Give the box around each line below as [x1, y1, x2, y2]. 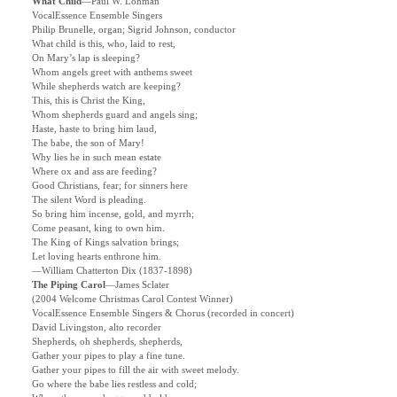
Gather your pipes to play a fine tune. [32, 351, 185, 362]
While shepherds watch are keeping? [32, 82, 181, 92]
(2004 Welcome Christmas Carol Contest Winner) [32, 294, 233, 305]
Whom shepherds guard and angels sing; [32, 110, 198, 121]
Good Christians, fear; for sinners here [32, 181, 188, 191]
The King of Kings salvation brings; [32, 237, 179, 248]
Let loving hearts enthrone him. [32, 252, 161, 262]
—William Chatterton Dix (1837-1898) [32, 266, 192, 276]
